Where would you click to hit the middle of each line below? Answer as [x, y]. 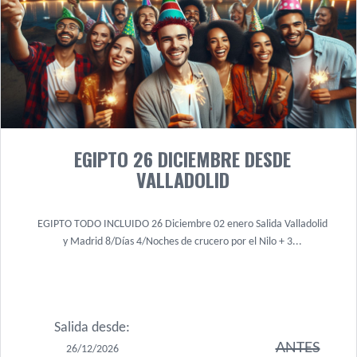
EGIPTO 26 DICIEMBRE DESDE [182, 159]
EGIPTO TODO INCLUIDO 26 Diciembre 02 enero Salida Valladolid [182, 224]
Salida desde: [92, 328]
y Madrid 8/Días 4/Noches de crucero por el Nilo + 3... [182, 242]
